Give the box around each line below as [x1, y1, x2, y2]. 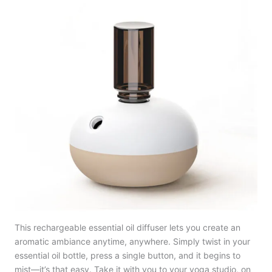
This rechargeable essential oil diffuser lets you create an [15, 222, 240, 233]
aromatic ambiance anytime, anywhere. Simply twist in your [15, 236, 250, 246]
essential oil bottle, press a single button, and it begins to [15, 250, 240, 260]
